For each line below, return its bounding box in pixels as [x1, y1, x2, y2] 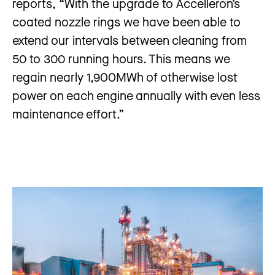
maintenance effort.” [12, 106, 130, 122]
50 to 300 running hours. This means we [12, 50, 230, 66]
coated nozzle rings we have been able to [12, 14, 241, 29]
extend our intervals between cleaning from [12, 32, 247, 48]
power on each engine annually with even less [12, 87, 260, 103]
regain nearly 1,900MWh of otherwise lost [12, 69, 238, 85]
